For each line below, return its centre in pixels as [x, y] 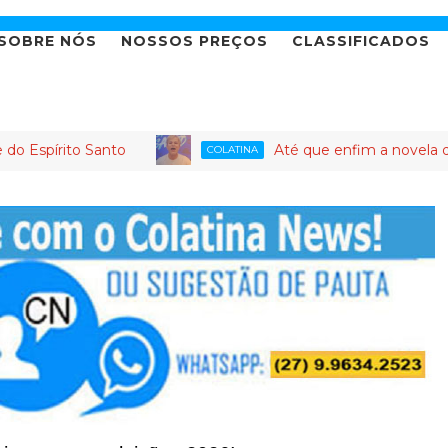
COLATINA [164, 150]
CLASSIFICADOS [361, 41]
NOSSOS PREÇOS [194, 41]
